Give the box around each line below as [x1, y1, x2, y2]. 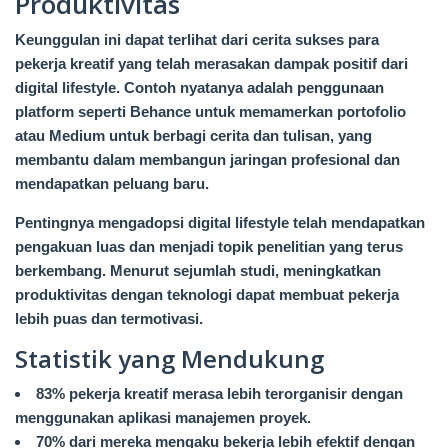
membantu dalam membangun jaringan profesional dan [15, 151, 400, 169]
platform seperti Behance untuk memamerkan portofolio [15, 103, 406, 121]
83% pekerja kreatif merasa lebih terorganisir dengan [36, 385, 403, 403]
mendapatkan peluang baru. [15, 175, 209, 193]
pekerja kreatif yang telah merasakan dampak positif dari [15, 55, 408, 73]
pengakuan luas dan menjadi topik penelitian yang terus [15, 238, 403, 256]
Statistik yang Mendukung [15, 342, 324, 376]
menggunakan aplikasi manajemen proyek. [15, 409, 311, 427]
